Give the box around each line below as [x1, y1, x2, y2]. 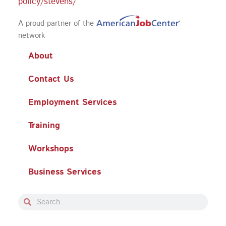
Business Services [28, 166, 101, 179]
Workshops [28, 143, 73, 155]
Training [28, 120, 60, 132]
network [18, 30, 45, 41]
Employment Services [28, 96, 117, 109]
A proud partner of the [18, 18, 96, 29]
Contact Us [28, 73, 74, 86]
